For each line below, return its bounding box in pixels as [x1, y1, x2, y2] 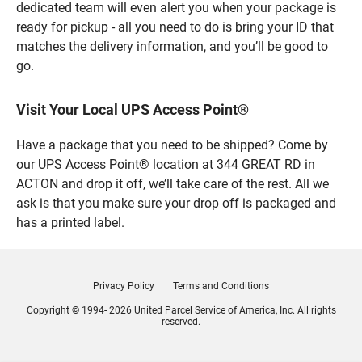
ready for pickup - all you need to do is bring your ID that [16, 19, 334, 35]
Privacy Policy [93, 280, 154, 292]
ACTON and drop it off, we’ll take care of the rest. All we [16, 175, 329, 192]
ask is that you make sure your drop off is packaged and [16, 195, 336, 211]
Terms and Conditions [173, 280, 269, 292]
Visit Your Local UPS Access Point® [16, 100, 249, 118]
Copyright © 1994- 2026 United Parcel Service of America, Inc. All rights [26, 304, 336, 316]
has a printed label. [16, 214, 124, 230]
